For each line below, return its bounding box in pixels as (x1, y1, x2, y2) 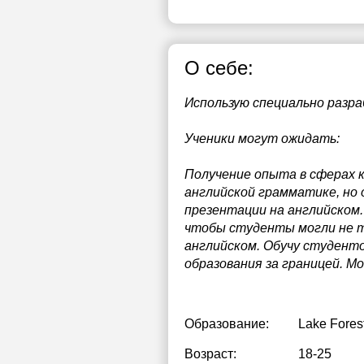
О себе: (184, 57, 253, 79)
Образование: (184, 317, 269, 331)
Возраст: (184, 347, 236, 361)
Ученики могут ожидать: (184, 132, 340, 145)
